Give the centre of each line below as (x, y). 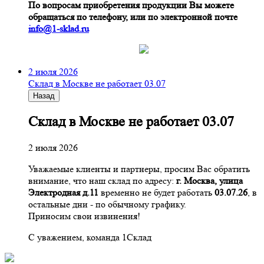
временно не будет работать (158, 192)
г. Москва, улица (209, 180)
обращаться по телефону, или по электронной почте (133, 17)
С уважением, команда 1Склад (90, 237)
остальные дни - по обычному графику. (107, 204)
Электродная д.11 (65, 192)
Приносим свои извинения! (84, 216)
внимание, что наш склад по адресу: (102, 180)
